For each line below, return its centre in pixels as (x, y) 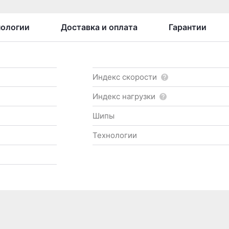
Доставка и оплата (99, 27)
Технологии (114, 135)
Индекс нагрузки (124, 96)
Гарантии (188, 27)
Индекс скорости (124, 77)
